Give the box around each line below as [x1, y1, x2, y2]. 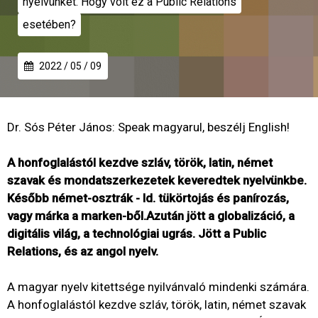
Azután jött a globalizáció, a [146, 209, 295, 223]
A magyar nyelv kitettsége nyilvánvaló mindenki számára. [7, 280, 309, 294]
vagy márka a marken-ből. [7, 209, 146, 223]
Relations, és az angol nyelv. [7, 244, 158, 258]
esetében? [23, 18, 76, 31]
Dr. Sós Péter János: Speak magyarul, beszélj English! [7, 120, 292, 134]
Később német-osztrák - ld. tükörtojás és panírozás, [7, 191, 289, 205]
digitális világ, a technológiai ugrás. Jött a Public [7, 226, 266, 241]
